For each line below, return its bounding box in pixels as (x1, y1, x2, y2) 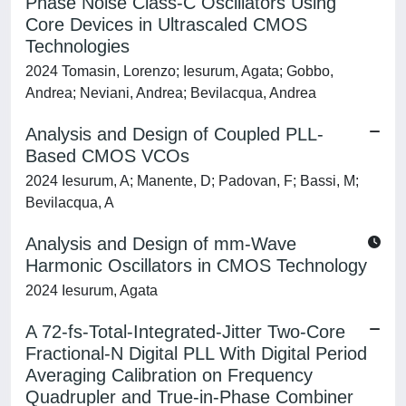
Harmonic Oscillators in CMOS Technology (25, 256, 367, 275)
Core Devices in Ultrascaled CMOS (25, 14, 307, 34)
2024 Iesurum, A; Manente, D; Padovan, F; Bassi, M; (25, 173, 359, 188)
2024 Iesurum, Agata (25, 283, 158, 298)
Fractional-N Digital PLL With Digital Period (25, 343, 367, 363)
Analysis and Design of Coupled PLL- (25, 124, 324, 144)
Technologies (25, 36, 130, 56)
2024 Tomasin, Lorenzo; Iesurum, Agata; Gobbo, (25, 63, 333, 79)
